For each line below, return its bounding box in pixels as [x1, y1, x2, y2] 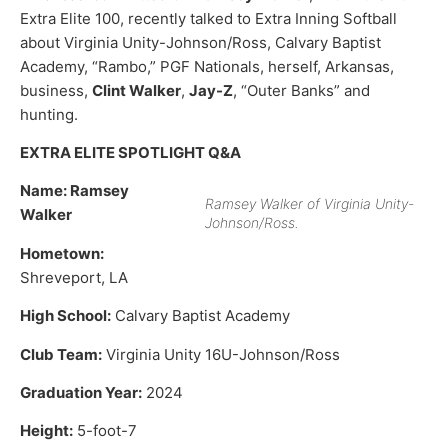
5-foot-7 [73, 421, 137, 441]
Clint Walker [92, 80, 181, 100]
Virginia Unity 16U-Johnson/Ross [102, 344, 340, 364]
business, [20, 80, 92, 100]
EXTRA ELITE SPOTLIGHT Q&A [20, 143, 241, 163]
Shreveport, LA [20, 267, 128, 287]
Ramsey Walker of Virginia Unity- [205, 195, 414, 213]
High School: [20, 306, 111, 326]
